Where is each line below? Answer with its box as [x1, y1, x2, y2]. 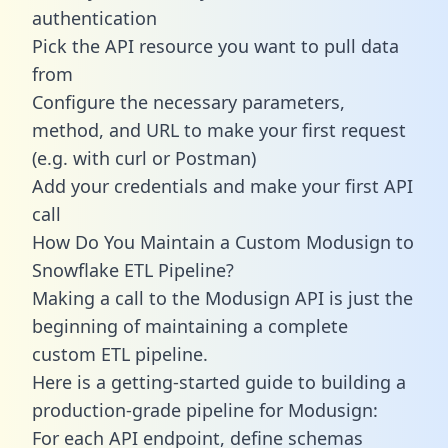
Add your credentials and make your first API [32, 173, 413, 198]
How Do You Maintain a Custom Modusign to [32, 229, 414, 254]
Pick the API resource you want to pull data [32, 33, 399, 58]
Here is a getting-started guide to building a [32, 369, 406, 394]
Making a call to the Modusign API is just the [32, 285, 413, 310]
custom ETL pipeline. [32, 341, 208, 366]
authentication [32, 5, 157, 30]
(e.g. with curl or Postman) [32, 145, 256, 170]
